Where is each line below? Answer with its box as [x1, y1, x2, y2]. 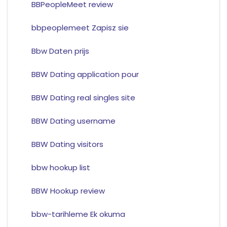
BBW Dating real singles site [31, 92, 135, 103]
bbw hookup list [31, 162, 90, 173]
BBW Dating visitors [31, 139, 103, 150]
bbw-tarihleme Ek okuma [31, 209, 125, 220]
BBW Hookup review [31, 185, 105, 197]
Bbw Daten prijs [31, 46, 89, 57]
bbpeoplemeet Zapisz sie [31, 22, 129, 33]
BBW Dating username [31, 116, 116, 127]
